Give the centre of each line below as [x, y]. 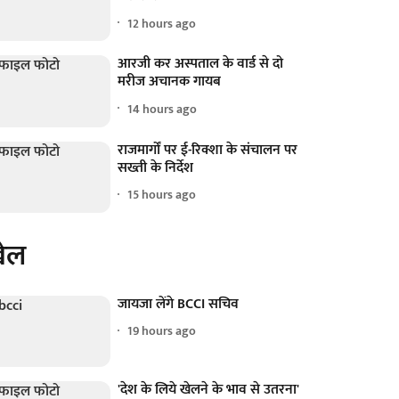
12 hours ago [162, 23]
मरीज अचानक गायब [170, 82]
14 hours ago [163, 109]
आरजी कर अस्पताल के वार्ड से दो [201, 64]
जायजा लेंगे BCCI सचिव [179, 304]
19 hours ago [162, 331]
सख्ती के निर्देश [156, 167]
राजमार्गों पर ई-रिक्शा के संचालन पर [208, 150]
